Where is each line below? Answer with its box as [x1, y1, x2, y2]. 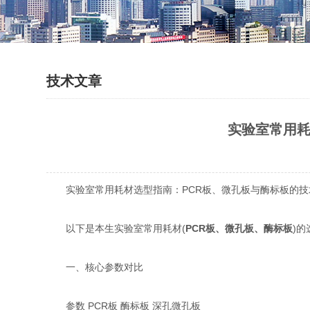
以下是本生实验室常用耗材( [46, 223, 186, 234]
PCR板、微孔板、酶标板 [185, 223, 293, 234]
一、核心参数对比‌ [46, 262, 144, 273]
